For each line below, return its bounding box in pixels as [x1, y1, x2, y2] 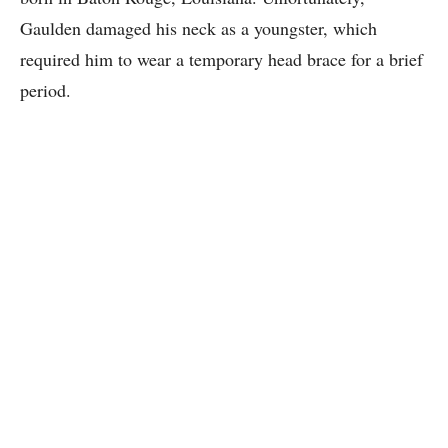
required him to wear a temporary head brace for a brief [20, 47, 423, 71]
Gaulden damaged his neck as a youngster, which [20, 16, 377, 40]
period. [20, 78, 71, 102]
